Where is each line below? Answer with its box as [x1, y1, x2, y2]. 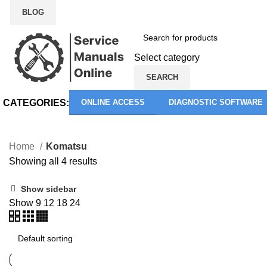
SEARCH [146, 73, 178, 82]
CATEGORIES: [3, 97, 69, 108]
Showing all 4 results [9, 156, 97, 166]
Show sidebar [21, 184, 77, 194]
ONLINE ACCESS [81, 98, 145, 107]
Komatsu [46, 141, 87, 151]
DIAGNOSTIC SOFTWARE [169, 98, 263, 107]
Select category [134, 52, 200, 63]
